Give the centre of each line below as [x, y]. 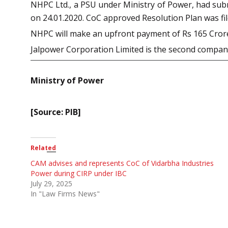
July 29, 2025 [51, 183]
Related [43, 148]
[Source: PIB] [56, 112]
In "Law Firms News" [65, 193]
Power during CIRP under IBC [79, 173]
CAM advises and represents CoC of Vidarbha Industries [122, 163]
